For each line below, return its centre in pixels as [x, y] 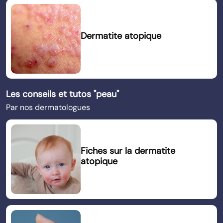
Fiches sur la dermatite [128, 151]
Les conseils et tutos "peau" [62, 94]
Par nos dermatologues [48, 107]
